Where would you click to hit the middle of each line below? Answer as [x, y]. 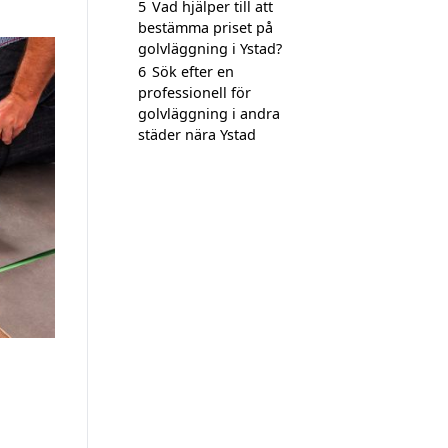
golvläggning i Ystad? [210, 48]
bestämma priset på [205, 27]
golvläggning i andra [209, 113]
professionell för [194, 92]
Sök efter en [193, 71]
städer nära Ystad [197, 134]
